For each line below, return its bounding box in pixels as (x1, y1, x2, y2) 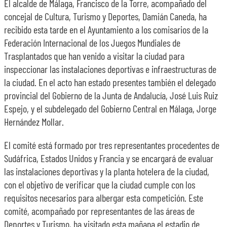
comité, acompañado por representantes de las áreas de (4, 205, 195, 217)
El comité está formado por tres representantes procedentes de (4, 139, 219, 151)
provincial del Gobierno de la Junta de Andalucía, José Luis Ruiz (4, 89, 218, 101)
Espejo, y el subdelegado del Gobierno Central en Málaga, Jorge (4, 102, 216, 115)
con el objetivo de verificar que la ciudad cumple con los (4, 178, 195, 191)
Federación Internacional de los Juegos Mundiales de (4, 36, 180, 49)
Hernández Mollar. (4, 116, 64, 128)
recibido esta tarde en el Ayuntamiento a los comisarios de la (4, 23, 208, 35)
